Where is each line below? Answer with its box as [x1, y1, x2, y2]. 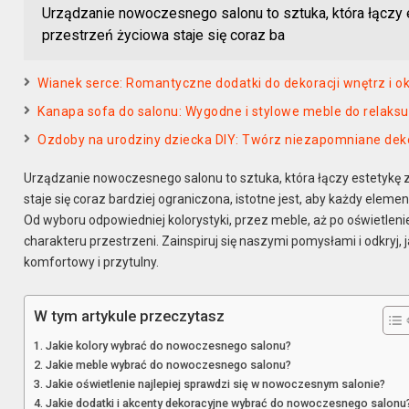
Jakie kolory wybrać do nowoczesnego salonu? [45, 338, 291, 352]
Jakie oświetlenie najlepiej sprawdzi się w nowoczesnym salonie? [45, 376, 385, 391]
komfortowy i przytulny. [24, 255, 160, 270]
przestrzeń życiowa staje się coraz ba [42, 26, 286, 45]
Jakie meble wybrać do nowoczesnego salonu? [45, 357, 291, 372]
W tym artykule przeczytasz [34, 307, 225, 326]
